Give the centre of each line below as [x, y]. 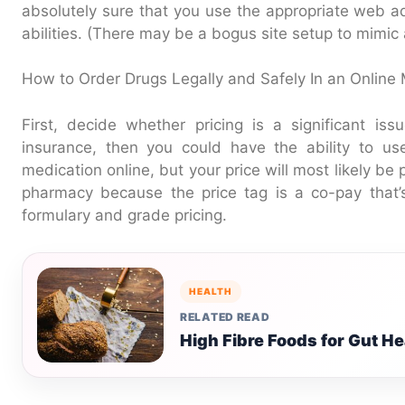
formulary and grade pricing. [124, 215]
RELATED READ [225, 317]
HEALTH [211, 291]
